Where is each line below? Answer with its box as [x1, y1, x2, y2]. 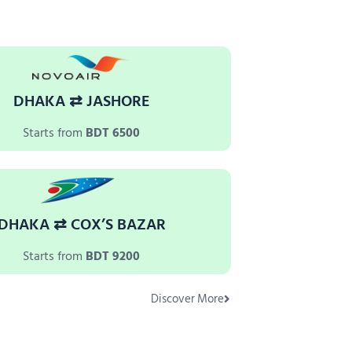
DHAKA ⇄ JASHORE [13, 89, 150, 115]
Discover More [151, 289, 224, 310]
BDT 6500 [86, 123, 141, 144]
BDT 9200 [86, 246, 141, 267]
